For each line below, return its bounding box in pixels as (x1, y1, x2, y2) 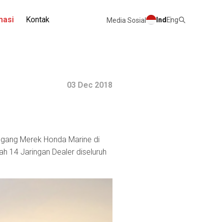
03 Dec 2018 (66, 80, 112, 90)
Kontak (25, 15, 50, 24)
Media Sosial (107, 16, 146, 24)
